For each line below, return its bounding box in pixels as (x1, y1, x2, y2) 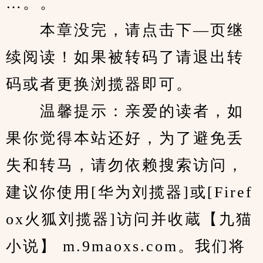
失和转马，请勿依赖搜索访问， (6, 157, 244, 174)
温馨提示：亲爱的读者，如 (6, 103, 244, 120)
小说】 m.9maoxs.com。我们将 (6, 238, 246, 255)
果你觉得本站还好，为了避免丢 (6, 130, 244, 147)
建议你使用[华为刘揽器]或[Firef (6, 184, 253, 201)
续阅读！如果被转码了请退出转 (6, 49, 244, 66)
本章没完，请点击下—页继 (6, 22, 244, 39)
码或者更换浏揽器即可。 (6, 76, 193, 93)
